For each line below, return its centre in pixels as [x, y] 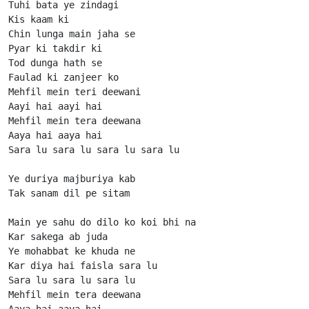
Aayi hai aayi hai [55, 106]
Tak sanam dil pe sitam [69, 193]
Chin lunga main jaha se [72, 33]
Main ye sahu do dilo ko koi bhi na [102, 222]
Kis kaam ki [39, 19]
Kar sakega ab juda [58, 236]
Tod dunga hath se [55, 62]
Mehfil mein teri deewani [74, 91]
